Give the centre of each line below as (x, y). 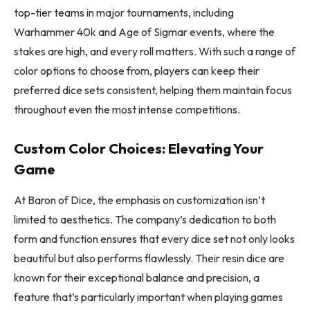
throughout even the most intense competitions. (127, 109)
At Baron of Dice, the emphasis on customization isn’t (139, 200)
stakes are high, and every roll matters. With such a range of (155, 51)
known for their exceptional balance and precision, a (137, 277)
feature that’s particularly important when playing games (148, 297)
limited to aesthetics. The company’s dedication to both (145, 219)
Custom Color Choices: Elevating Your (139, 148)
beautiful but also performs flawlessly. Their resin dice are (149, 258)
